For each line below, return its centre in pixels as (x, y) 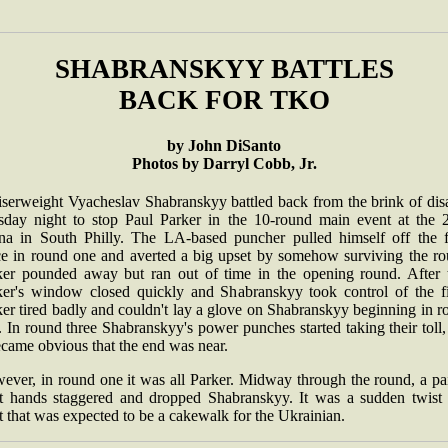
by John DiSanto (224, 145)
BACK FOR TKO (224, 100)
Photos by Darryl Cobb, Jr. (224, 163)
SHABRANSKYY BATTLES (224, 69)
